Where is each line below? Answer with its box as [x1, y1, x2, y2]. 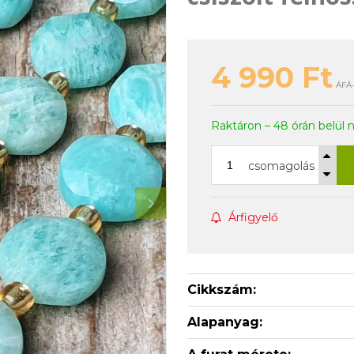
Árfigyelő [228, 210, 278, 224]
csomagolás [247, 159, 314, 173]
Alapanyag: [186, 314, 262, 330]
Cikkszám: [186, 282, 256, 297]
